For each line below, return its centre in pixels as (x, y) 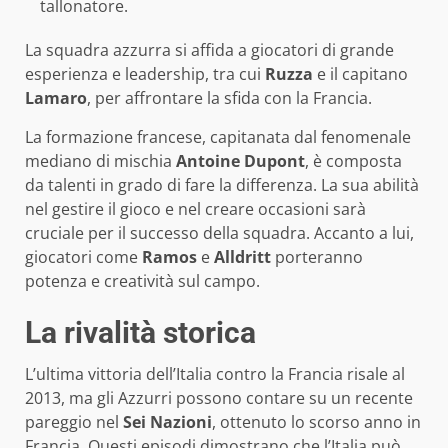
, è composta (353, 161)
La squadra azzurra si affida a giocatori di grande (209, 50)
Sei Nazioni (167, 422)
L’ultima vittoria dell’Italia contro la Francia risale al (215, 374)
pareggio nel (74, 422)
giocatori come (83, 257)
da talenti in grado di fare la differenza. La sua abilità (222, 185)
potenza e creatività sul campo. (142, 281)
